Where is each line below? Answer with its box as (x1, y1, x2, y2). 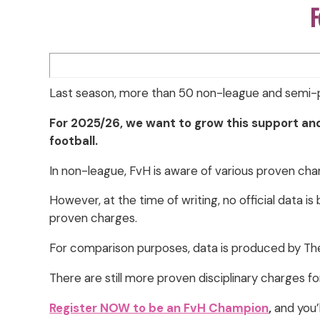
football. (49, 132, 99, 149)
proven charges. (49, 210, 138, 226)
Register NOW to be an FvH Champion (49, 300, 269, 316)
